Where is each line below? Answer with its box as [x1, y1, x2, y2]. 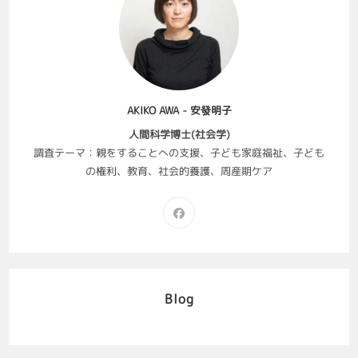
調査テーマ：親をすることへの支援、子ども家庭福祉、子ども [34, 145, 324, 161]
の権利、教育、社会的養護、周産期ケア [86, 164, 272, 179]
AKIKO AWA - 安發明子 [126, 103, 232, 118]
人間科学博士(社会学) [128, 127, 230, 142]
